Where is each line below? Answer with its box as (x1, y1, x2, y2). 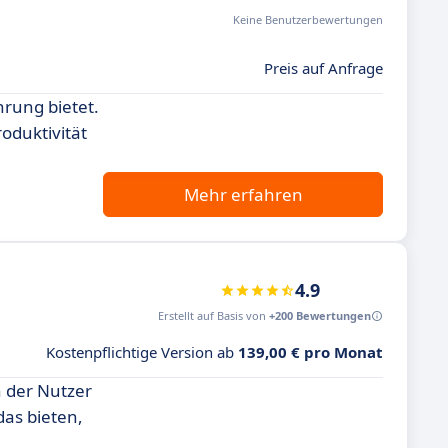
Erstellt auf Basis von (158, 308, 269, 323)
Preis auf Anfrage (264, 58, 383, 78)
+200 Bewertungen (269, 308, 371, 323)
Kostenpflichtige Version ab (46, 342, 238, 362)
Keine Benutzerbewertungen (233, 12, 383, 27)
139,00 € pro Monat (238, 342, 383, 362)
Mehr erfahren (183, 183, 303, 206)
